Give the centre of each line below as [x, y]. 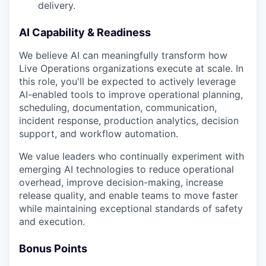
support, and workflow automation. [99, 134]
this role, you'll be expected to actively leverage [127, 81]
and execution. [52, 221]
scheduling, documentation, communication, [118, 107]
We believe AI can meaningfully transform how [123, 55]
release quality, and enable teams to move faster [129, 195]
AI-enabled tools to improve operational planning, [131, 94]
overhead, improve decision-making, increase [121, 182]
